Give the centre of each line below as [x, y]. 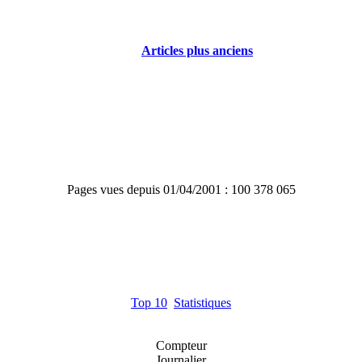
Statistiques [202, 303]
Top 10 [149, 303]
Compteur [181, 345]
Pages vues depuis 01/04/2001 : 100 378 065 [181, 189]
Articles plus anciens [197, 51]
